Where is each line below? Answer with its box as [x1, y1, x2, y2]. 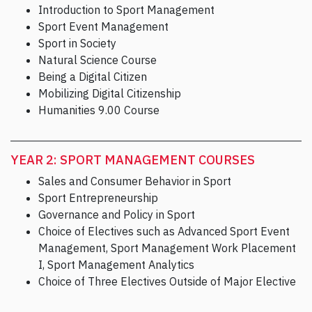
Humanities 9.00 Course [38, 103, 159, 118]
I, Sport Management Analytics [38, 258, 194, 272]
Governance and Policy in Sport [38, 208, 195, 222]
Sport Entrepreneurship [38, 191, 158, 205]
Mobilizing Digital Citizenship [38, 86, 181, 101]
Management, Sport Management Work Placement [38, 241, 296, 256]
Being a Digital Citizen [38, 70, 147, 84]
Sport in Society [38, 36, 116, 51]
